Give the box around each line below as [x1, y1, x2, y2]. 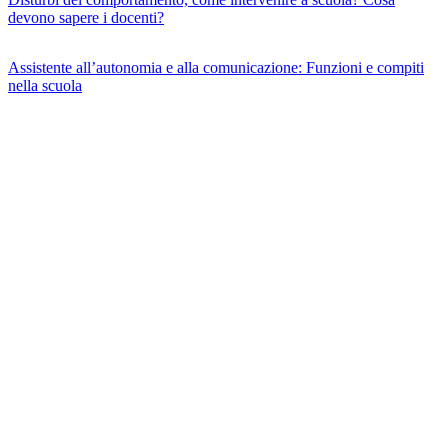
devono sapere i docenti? [8, 8, 164, 26]
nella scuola [8, 76, 82, 94]
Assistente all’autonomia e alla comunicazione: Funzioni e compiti [8, 58, 424, 76]
